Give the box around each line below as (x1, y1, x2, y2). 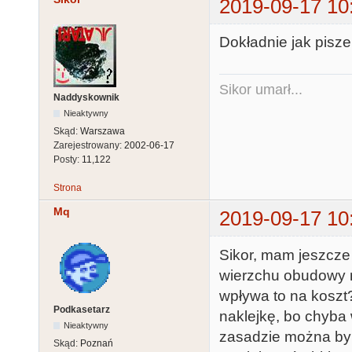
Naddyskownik (53, 92, 119, 103)
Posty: (53, 154, 82, 165)
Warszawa (80, 126, 125, 137)
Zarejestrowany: (53, 140, 124, 151)
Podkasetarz (53, 304, 110, 316)
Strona (53, 182, 82, 193)
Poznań (80, 338, 113, 350)
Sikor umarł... (219, 81, 302, 97)
